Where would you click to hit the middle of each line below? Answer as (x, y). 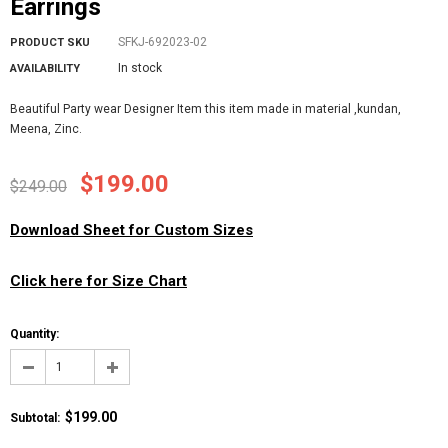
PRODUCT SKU (50, 42)
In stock (140, 68)
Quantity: (34, 334)
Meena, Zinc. (46, 129)
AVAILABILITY (45, 68)
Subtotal (33, 418)
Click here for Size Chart (98, 281)
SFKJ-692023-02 (162, 42)
